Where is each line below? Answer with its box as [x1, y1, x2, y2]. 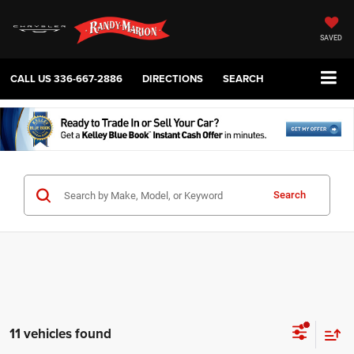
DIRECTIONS [142, 71, 203, 87]
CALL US [10, 71, 51, 87]
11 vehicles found [9, 324, 111, 344]
